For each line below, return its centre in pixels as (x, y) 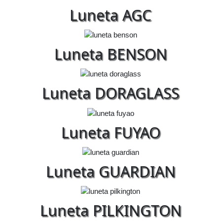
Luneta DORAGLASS (110, 93)
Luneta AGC (110, 15)
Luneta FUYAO (110, 132)
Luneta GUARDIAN (110, 172)
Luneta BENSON (110, 54)
